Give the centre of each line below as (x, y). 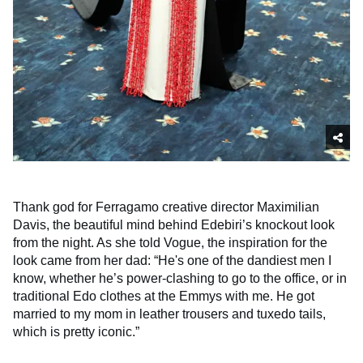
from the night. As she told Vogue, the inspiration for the (170, 242)
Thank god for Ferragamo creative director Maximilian (166, 207)
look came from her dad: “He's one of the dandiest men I (172, 260)
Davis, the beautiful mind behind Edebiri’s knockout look (174, 224)
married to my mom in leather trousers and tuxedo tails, (169, 314)
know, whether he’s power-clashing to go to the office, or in (180, 278)
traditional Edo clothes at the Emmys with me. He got (164, 296)
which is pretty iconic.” (76, 331)
